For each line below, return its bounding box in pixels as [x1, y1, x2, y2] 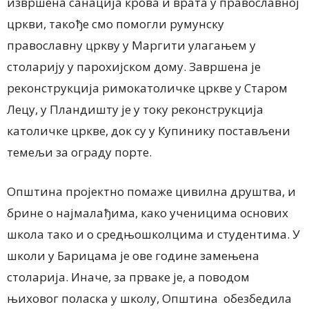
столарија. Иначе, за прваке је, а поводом [7, 269, 250, 286]
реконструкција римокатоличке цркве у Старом [7, 80, 288, 97]
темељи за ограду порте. [7, 144, 152, 161]
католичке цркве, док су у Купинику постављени [7, 123, 290, 139]
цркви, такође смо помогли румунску [7, 16, 224, 32]
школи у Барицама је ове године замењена [7, 248, 259, 264]
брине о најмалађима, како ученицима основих [7, 205, 288, 221]
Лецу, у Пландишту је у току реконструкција [7, 101, 263, 118]
